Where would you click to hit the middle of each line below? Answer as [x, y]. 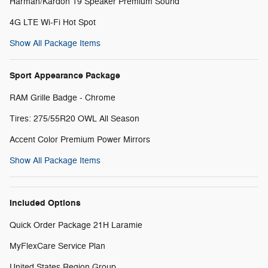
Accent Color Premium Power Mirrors [80, 139]
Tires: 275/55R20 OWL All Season [74, 118]
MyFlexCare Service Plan [57, 246]
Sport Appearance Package [65, 75]
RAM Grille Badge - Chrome [63, 98]
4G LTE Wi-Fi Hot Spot [53, 22]
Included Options [45, 203]
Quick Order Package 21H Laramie [76, 225]
